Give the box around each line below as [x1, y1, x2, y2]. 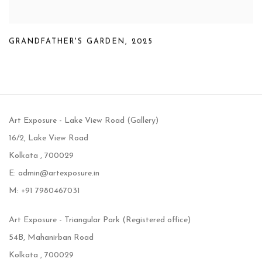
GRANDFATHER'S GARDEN [9, 37, 125, 46]
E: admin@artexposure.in [9, 169, 104, 178]
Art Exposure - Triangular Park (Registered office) [9, 216, 193, 225]
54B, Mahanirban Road [9, 233, 94, 243]
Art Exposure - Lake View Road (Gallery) [9, 116, 158, 126]
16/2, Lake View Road [9, 134, 88, 143]
